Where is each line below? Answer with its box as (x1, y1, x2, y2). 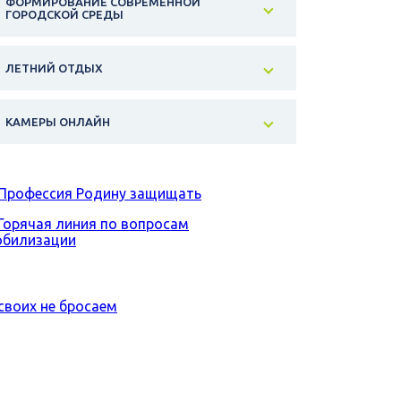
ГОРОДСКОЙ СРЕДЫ (5, 8, 124, 21)
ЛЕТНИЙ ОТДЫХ (5, 62, 103, 75)
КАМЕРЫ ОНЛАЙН (5, 115, 110, 129)
